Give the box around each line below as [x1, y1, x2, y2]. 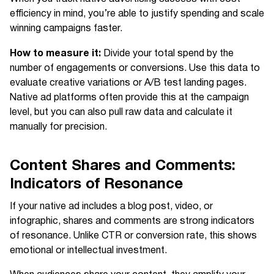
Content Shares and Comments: [10, 154, 235, 178]
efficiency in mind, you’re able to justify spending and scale [10, 6, 264, 22]
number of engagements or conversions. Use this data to [10, 61, 260, 76]
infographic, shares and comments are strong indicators [10, 213, 254, 229]
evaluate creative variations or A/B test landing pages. [10, 75, 246, 91]
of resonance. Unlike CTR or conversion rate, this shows [10, 228, 257, 244]
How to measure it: [10, 45, 101, 62]
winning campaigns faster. [10, 21, 122, 37]
